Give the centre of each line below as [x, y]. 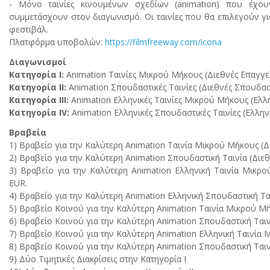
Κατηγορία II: [38, 87]
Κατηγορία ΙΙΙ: [39, 100]
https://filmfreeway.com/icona [163, 42]
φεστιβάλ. [29, 30]
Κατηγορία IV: [39, 113]
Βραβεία [28, 133]
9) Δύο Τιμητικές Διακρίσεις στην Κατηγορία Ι [98, 259]
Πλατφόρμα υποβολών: [57, 42]
